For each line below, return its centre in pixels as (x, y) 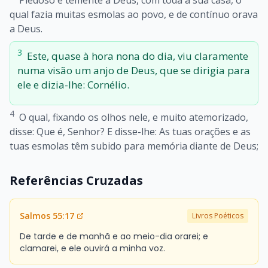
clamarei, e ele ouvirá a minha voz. (92, 248)
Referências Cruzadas (76, 180)
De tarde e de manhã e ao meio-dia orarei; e (114, 236)
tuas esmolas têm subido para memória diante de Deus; (134, 146)
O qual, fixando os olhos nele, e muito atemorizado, (134, 117)
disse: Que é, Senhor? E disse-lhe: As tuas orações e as (130, 131)
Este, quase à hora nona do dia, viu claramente (138, 56)
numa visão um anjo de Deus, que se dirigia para (134, 70)
